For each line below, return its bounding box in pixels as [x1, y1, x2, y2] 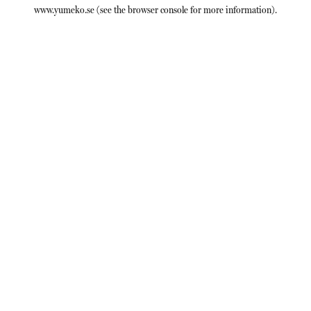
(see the [94, 4, 126, 15]
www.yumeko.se [34, 4, 94, 15]
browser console [128, 4, 188, 15]
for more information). [188, 4, 277, 15]
